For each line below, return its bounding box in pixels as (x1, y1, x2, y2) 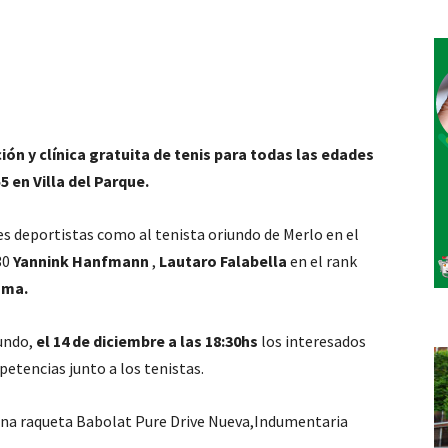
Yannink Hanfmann (13, 251, 149, 271)
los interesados (258, 331, 366, 351)
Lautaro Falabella (159, 251, 287, 271)
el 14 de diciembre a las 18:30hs (36, 331, 258, 351)
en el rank (287, 251, 357, 271)
